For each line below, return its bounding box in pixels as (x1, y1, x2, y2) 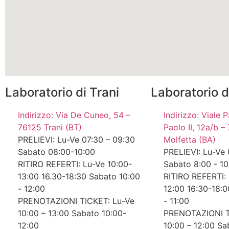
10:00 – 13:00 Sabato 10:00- (18, 208, 126, 218)
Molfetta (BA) (164, 134, 216, 145)
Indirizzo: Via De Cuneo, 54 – (18, 109, 130, 120)
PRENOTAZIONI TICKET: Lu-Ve (18, 195, 134, 206)
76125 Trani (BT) (18, 122, 82, 132)
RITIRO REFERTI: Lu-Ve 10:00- (18, 158, 132, 169)
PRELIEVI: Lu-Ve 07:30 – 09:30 (18, 134, 135, 145)
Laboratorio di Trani (5, 84, 119, 100)
